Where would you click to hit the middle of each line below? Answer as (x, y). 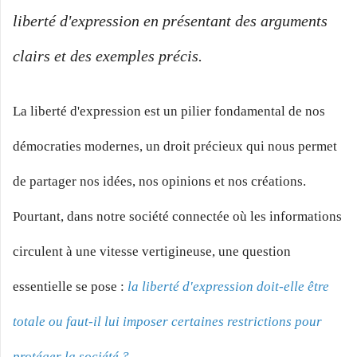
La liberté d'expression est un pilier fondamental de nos (169, 111)
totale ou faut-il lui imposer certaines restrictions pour (167, 321)
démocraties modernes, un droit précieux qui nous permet (175, 146)
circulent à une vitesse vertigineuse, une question (152, 251)
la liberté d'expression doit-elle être (228, 286)
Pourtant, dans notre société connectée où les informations (177, 216)
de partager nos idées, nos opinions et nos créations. (159, 181)
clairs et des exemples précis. (108, 56)
